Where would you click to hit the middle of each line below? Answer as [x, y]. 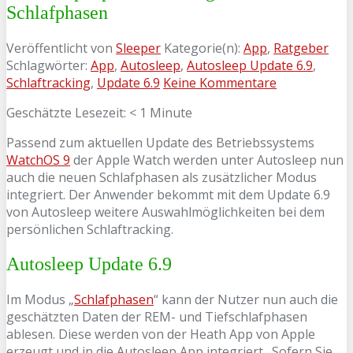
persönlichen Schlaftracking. [90, 229]
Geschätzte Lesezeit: [68, 112]
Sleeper [138, 48]
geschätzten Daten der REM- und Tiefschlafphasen [157, 316]
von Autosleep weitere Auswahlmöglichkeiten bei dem [165, 212]
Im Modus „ [40, 299]
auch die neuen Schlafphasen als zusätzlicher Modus [162, 177]
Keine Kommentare [220, 82]
